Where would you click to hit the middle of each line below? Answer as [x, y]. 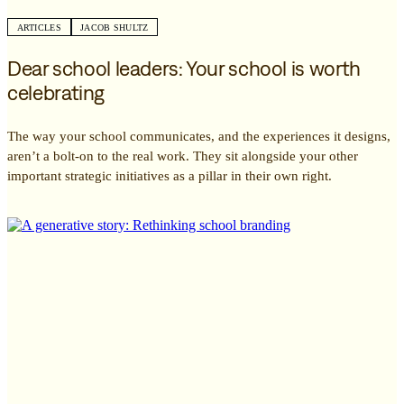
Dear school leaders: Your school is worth [184, 68]
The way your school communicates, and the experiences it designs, [199, 137]
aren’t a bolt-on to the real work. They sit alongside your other [183, 156]
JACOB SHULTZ [115, 28]
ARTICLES [39, 28]
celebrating [56, 92]
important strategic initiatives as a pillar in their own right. [170, 176]
